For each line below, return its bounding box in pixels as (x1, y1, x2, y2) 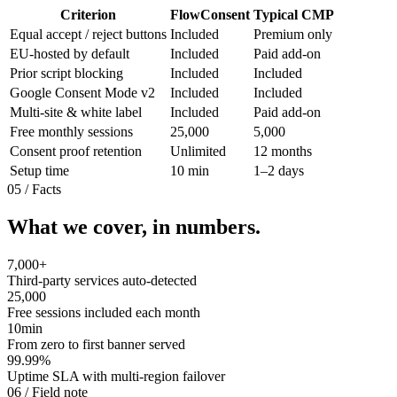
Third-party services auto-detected (7, 272, 197, 288)
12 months (253, 143, 312, 159)
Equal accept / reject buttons (10, 26, 167, 42)
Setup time (10, 162, 69, 178)
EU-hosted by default (10, 45, 129, 61)
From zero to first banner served (7, 336, 185, 352)
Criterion (60, 6, 116, 22)
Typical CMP (253, 6, 334, 22)
